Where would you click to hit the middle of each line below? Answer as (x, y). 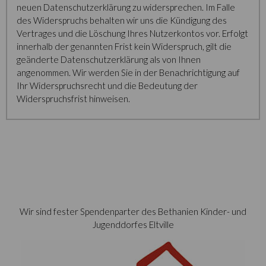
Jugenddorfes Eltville (133, 224)
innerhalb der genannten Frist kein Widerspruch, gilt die (124, 46)
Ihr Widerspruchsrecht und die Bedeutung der (107, 85)
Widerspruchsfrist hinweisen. (73, 99)
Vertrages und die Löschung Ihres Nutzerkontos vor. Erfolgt (132, 33)
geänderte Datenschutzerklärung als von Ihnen (109, 59)
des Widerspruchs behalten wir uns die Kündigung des (122, 20)
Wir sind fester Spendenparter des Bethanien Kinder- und (133, 211)
